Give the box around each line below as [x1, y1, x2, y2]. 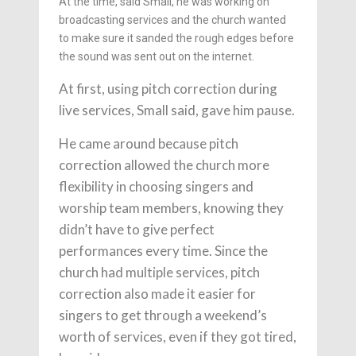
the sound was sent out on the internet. [59, 49, 254, 63]
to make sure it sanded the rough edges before [59, 31, 294, 44]
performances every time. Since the [59, 242, 268, 259]
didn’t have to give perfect [59, 220, 215, 238]
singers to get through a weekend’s [59, 306, 267, 323]
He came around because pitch [59, 134, 238, 152]
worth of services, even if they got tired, [59, 327, 296, 345]
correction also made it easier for [59, 284, 256, 302]
